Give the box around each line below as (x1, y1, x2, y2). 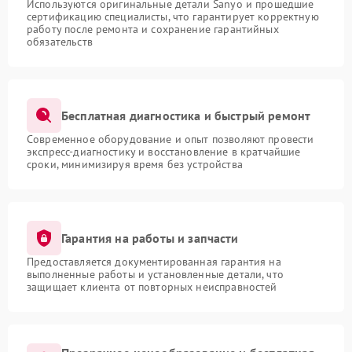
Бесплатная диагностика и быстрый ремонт (61, 107, 311, 123)
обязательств (27, 35, 93, 49)
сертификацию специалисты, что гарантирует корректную (27, 9, 319, 24)
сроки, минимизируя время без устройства (27, 157, 243, 171)
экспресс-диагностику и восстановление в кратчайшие (27, 145, 301, 159)
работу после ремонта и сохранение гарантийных (27, 22, 279, 36)
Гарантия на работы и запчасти (61, 229, 239, 246)
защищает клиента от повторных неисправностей (27, 280, 277, 294)
